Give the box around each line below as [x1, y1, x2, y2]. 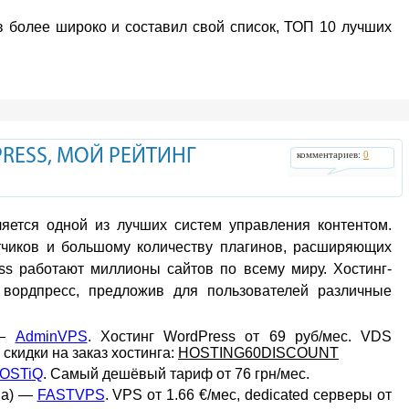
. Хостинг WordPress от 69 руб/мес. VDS [87, 329, 392, 344]
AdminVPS [15, 329, 88, 344]
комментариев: [297, 150, 363, 160]
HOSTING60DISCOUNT [178, 345, 339, 361]
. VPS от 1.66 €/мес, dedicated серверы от [104, 387, 392, 403]
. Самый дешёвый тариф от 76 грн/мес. [43, 366, 309, 382]
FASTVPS [37, 387, 105, 403]
